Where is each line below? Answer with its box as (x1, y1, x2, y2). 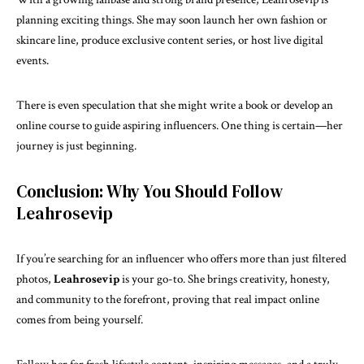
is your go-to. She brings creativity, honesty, (119, 271, 330, 287)
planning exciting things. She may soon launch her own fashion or (16, 11, 327, 28)
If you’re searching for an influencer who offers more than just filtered (16, 250, 346, 266)
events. (16, 52, 49, 68)
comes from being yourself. (16, 311, 143, 327)
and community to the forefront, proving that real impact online (16, 291, 319, 307)
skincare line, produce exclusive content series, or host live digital (16, 32, 323, 48)
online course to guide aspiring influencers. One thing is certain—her (16, 117, 343, 133)
